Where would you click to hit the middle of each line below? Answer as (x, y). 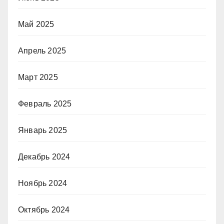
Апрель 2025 (42, 51)
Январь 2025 (43, 130)
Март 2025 (38, 77)
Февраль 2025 (45, 104)
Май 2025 (36, 24)
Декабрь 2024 (44, 157)
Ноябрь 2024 (43, 183)
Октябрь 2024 (44, 210)
